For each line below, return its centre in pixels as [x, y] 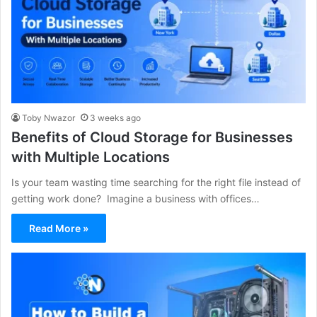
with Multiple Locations [91, 157]
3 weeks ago [115, 117]
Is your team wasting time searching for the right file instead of [156, 182]
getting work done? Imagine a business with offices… [136, 198]
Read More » [59, 228]
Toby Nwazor [48, 117]
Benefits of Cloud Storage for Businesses [152, 137]
